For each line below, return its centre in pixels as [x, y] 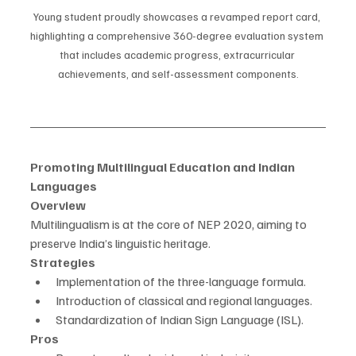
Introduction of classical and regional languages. [184, 301]
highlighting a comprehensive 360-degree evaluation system [178, 36]
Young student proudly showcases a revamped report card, [178, 17]
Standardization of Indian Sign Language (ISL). [180, 320]
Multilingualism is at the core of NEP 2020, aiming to [170, 224]
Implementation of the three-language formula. [181, 282]
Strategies [63, 263]
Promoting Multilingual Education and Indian [164, 167]
